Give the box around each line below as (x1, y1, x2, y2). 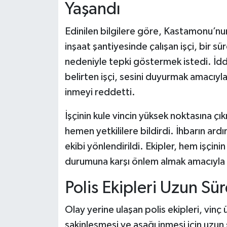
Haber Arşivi (27, 51, 78, 59)
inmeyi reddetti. (64, 87, 135, 97)
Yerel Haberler (27, 25, 88, 33)
